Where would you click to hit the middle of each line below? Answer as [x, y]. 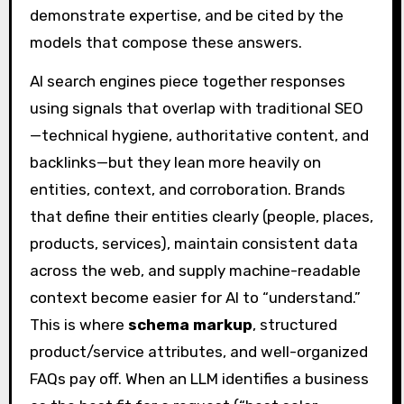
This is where [78, 325]
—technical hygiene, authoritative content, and [199, 135]
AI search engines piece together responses [187, 81]
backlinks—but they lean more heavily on [175, 162]
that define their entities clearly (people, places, [201, 216]
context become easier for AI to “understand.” [195, 298]
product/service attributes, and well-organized [198, 352]
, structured [294, 325]
